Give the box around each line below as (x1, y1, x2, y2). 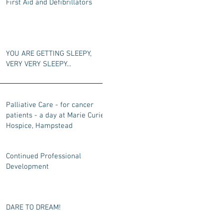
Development (6, 162, 49, 171)
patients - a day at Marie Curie (6, 111, 105, 120)
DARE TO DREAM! (6, 203, 61, 212)
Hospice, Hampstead (6, 121, 73, 130)
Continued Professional (6, 152, 81, 161)
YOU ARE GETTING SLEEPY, (6, 49, 92, 58)
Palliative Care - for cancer (6, 101, 94, 110)
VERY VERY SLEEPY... (6, 60, 71, 69)
